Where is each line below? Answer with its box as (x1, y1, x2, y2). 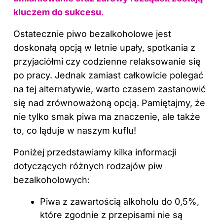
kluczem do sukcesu (13, 6, 101, 17)
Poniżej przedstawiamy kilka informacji (13, 147, 176, 157)
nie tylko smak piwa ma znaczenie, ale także (13, 111, 200, 122)
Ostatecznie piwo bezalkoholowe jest (13, 28, 171, 39)
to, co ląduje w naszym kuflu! (13, 125, 136, 136)
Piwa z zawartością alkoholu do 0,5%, (40, 196, 199, 207)
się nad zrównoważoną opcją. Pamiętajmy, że (13, 97, 205, 108)
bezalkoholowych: (13, 174, 90, 185)
